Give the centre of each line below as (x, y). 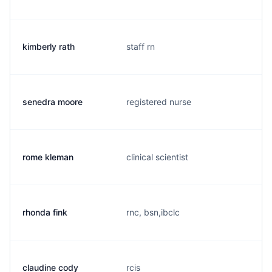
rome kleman (48, 157)
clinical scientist (157, 157)
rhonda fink (45, 212)
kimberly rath (49, 46)
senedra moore (53, 102)
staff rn (141, 46)
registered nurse (159, 102)
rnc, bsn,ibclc (153, 212)
